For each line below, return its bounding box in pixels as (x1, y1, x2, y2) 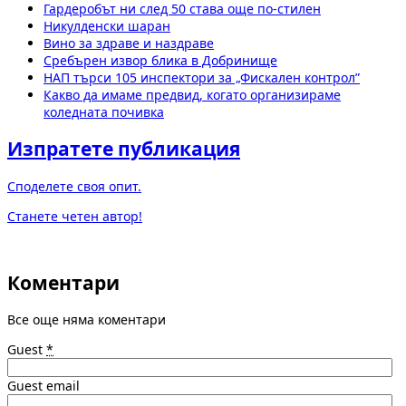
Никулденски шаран (43, 16, 170, 34)
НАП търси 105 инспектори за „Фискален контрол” (43, 68, 360, 86)
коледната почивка (43, 102, 164, 121)
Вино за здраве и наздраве (43, 34, 214, 52)
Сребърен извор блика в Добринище (43, 51, 277, 69)
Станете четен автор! (7, 207, 142, 225)
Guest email (7, 377, 80, 395)
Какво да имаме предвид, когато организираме (43, 85, 341, 103)
